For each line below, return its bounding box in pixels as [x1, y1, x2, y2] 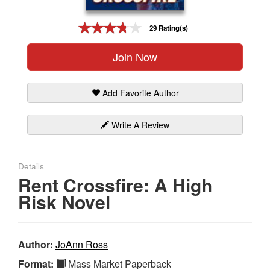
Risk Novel [18, 188, 110, 215]
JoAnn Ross [55, 237, 108, 251]
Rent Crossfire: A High [18, 171, 212, 198]
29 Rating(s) [149, 23, 188, 34]
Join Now [113, 48, 157, 64]
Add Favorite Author [99, 86, 179, 99]
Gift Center [3, 14, 55, 30]
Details [18, 160, 44, 172]
